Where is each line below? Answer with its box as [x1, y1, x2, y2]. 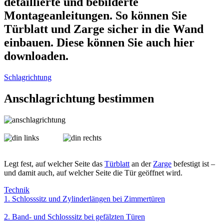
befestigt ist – [171, 159, 215, 168]
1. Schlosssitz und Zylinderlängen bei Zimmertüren [4, 194, 165, 203]
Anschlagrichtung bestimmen [4, 91, 154, 105]
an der [129, 159, 153, 168]
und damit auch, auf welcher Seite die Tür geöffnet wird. [4, 168, 182, 177]
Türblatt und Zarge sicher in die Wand [4, 22, 203, 35]
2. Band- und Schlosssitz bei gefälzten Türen [4, 212, 145, 221]
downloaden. [4, 49, 68, 62]
